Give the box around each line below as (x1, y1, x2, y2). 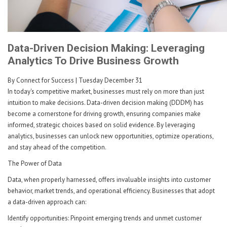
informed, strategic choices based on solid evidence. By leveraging (8, 120, 195, 129)
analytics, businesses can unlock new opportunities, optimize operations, (8, 131, 213, 140)
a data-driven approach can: (8, 197, 88, 206)
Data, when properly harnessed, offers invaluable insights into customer (8, 175, 211, 184)
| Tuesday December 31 (74, 75, 142, 85)
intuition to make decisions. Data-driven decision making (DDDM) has (8, 98, 204, 107)
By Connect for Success (8, 75, 74, 85)
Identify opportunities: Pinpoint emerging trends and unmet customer (8, 213, 202, 222)
